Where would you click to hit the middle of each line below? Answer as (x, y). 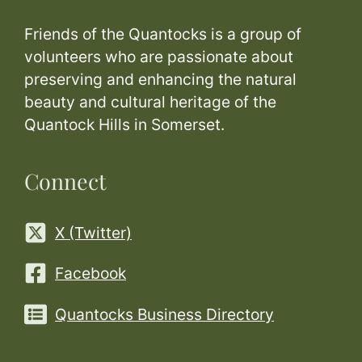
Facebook (90, 274)
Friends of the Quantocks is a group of (163, 34)
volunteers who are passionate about (159, 56)
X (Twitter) (93, 232)
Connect (65, 181)
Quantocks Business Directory (164, 314)
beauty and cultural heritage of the (150, 101)
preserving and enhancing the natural (160, 79)
